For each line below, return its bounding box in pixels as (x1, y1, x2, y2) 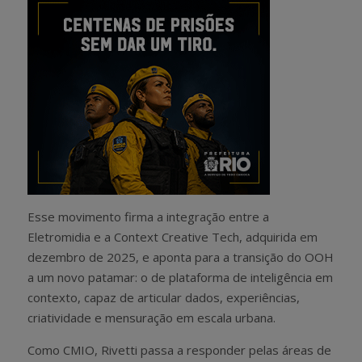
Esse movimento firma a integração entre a (27, 208, 269, 225)
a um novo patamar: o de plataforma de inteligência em (27, 268, 333, 285)
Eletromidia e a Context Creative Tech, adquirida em (27, 228, 318, 245)
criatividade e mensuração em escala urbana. (27, 309, 276, 326)
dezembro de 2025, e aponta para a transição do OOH (27, 248, 334, 265)
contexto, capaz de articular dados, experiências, (27, 288, 300, 305)
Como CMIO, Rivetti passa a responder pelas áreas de (27, 341, 331, 358)
